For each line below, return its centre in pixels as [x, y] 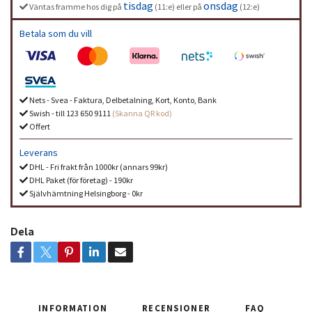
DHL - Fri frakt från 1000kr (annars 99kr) [98, 166]
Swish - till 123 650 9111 [70, 113]
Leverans [39, 152]
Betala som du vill [56, 33]
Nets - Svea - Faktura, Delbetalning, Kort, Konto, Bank [122, 100]
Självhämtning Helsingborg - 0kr [85, 193]
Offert [39, 126]
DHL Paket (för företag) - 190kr [80, 180]
